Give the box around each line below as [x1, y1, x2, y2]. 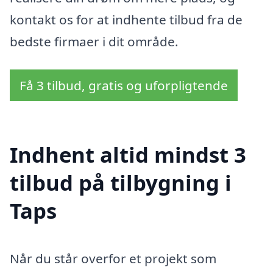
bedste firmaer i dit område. [10, 33, 179, 51]
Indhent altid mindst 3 [10, 140, 246, 169]
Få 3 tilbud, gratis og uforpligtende [19, 76, 228, 94]
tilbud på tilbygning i [10, 168, 232, 197]
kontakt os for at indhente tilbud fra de [10, 11, 243, 29]
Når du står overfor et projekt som [10, 249, 216, 267]
